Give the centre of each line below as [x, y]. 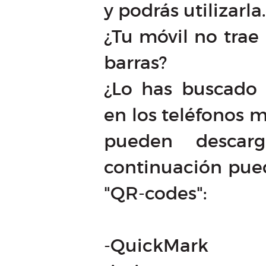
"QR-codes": [155, 193]
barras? [135, 63]
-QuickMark [156, 246]
